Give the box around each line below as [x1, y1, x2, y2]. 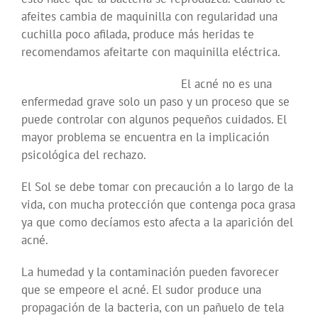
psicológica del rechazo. [21, 147, 146, 163]
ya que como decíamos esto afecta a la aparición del [21, 214, 293, 231]
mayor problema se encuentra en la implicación [21, 129, 269, 146]
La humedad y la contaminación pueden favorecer [21, 264, 279, 280]
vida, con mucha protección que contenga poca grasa [21, 197, 295, 213]
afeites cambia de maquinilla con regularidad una [21, 9, 278, 25]
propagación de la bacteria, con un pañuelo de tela [21, 300, 284, 316]
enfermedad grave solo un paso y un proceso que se [21, 94, 290, 110]
